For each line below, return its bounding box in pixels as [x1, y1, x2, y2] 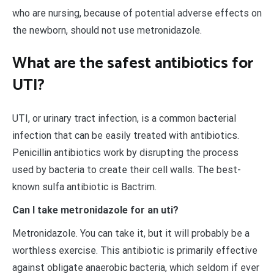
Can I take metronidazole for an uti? [12, 204, 179, 216]
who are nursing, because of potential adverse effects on [12, 7, 262, 20]
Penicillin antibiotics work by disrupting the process [12, 146, 239, 158]
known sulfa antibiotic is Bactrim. [12, 180, 157, 193]
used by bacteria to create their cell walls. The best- [12, 163, 241, 176]
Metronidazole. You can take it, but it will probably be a [12, 227, 250, 239]
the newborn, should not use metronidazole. [12, 24, 202, 37]
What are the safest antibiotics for [12, 50, 253, 77]
